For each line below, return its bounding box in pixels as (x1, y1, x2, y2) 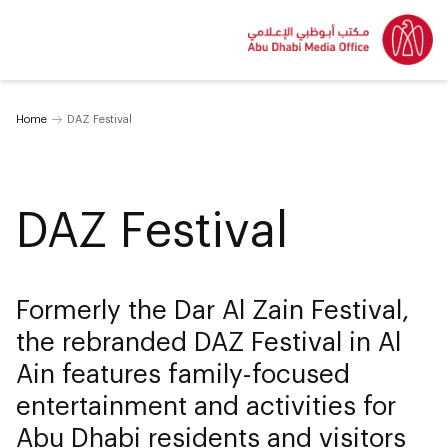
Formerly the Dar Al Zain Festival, (16, 293, 409, 324)
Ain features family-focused (16, 357, 350, 388)
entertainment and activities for (16, 389, 396, 420)
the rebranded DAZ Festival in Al (16, 325, 401, 356)
